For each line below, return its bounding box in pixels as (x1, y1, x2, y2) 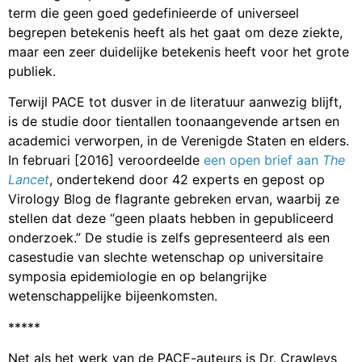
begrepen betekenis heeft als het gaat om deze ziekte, (8, 23, 343, 40)
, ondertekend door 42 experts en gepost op (49, 171, 325, 188)
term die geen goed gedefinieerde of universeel (8, 4, 299, 21)
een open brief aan (204, 152, 322, 169)
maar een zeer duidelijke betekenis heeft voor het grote (8, 43, 349, 60)
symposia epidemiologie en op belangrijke (8, 268, 267, 285)
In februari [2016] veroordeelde (8, 152, 204, 169)
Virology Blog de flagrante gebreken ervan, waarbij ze (8, 191, 339, 208)
